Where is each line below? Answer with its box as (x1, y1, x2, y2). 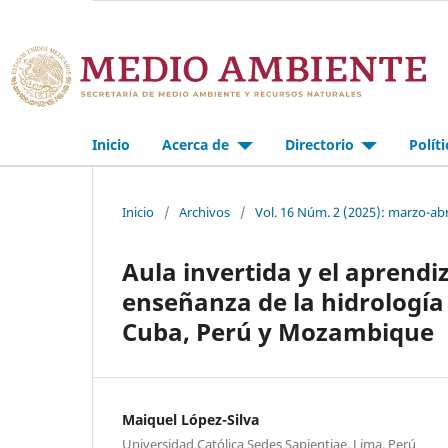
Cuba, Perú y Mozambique (122, 314, 434, 348)
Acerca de (162, 134, 233, 154)
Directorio (284, 134, 358, 154)
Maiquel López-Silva (122, 409, 259, 429)
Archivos (179, 202, 230, 221)
